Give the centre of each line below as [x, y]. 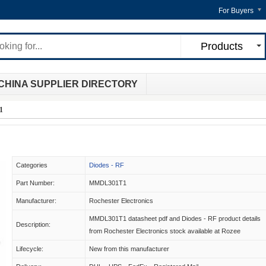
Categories [32, 165]
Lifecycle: [30, 249]
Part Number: [35, 183]
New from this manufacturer [129, 249]
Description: [33, 224]
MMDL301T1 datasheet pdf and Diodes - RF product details [175, 218]
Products [221, 46]
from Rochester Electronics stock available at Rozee [165, 231]
